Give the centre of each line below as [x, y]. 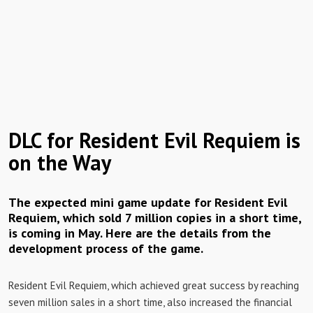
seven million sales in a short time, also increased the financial [150, 302]
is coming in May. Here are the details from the [140, 233]
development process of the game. [106, 248]
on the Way [60, 162]
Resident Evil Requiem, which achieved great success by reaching [154, 285]
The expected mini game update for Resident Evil [148, 202]
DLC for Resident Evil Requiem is [154, 140]
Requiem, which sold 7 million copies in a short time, [155, 218]
